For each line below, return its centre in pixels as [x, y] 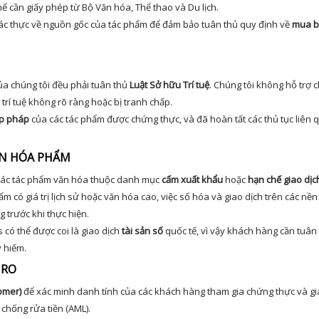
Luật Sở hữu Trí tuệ [169, 85]
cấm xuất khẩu [192, 179]
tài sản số [142, 231]
